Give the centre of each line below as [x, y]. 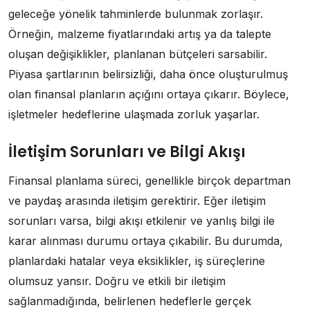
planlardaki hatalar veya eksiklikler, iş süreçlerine [137, 261]
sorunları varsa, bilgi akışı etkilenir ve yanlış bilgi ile [142, 220]
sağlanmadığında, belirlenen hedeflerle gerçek [130, 301]
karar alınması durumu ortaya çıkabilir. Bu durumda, [146, 240]
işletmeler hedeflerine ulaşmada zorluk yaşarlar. [134, 114]
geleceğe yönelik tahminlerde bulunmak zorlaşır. [136, 13]
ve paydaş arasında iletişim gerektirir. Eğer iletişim [137, 200]
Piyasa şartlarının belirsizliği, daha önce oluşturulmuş [148, 74]
